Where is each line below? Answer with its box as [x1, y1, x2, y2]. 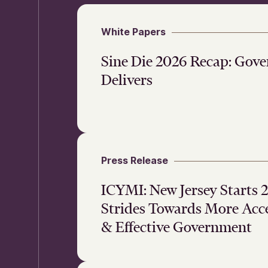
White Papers [101, 26, 166, 38]
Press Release [101, 154, 168, 166]
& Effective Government [101, 218, 252, 236]
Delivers [101, 71, 153, 89]
